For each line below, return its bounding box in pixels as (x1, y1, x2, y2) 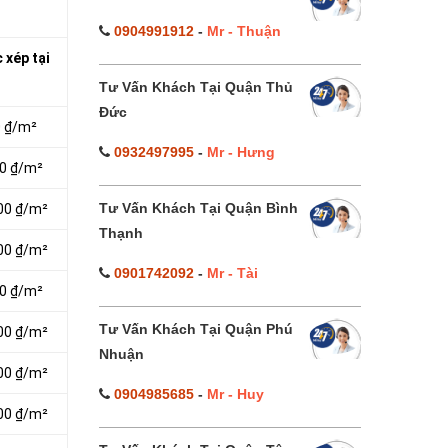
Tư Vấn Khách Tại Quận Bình (98, 200, 298, 216)
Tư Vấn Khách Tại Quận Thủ (98, 79, 293, 95)
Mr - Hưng (206, 144, 275, 160)
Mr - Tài (206, 265, 258, 281)
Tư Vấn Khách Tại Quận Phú (98, 321, 293, 337)
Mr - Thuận (206, 23, 281, 39)
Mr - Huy (206, 386, 264, 402)
